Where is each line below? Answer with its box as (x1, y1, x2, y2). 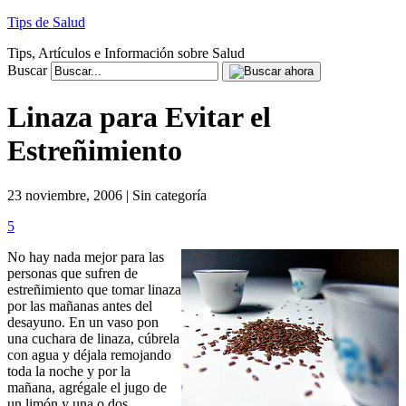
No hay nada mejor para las (7, 248, 164, 265)
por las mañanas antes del (7, 297, 152, 314)
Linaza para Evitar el (7, 101, 271, 134)
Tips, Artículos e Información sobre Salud (7, 45, 245, 61)
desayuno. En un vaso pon (7, 314, 159, 330)
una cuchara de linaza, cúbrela (7, 330, 179, 346)
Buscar (7, 63, 47, 78)
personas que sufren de (7, 265, 138, 281)
